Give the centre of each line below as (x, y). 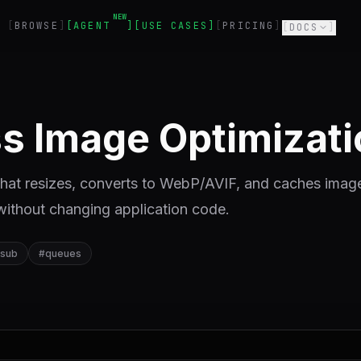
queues (63, 253)
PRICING (249, 25)
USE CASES (174, 25)
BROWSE (36, 25)
